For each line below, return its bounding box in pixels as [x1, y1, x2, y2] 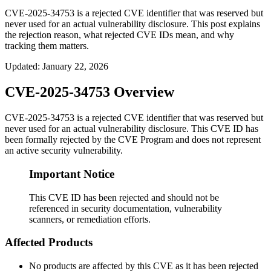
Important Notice [29, 167, 114, 180]
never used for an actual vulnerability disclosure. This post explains [5, 19, 260, 30]
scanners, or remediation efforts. [29, 214, 151, 224]
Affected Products [5, 236, 93, 249]
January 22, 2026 [42, 61, 108, 72]
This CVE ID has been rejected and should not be [29, 192, 219, 203]
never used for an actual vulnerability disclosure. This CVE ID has [5, 123, 258, 134]
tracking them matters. [5, 41, 89, 51]
